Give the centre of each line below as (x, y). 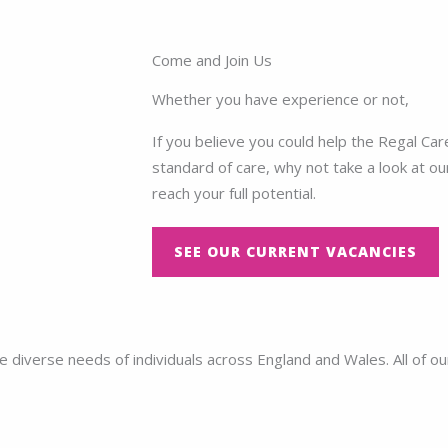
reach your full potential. (234, 192)
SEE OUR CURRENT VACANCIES (295, 251)
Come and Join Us (212, 59)
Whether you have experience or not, (280, 98)
